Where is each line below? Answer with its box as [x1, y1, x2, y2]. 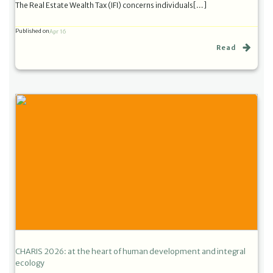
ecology [15, 258, 44, 268]
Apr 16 [49, 27, 66, 35]
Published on [15, 27, 49, 34]
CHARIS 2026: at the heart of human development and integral [15, 246, 246, 256]
